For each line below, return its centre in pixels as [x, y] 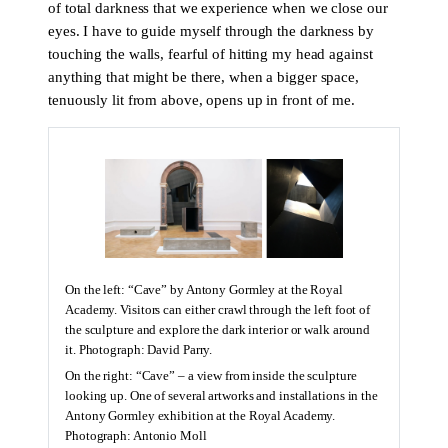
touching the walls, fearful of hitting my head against [210, 54]
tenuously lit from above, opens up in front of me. [201, 100]
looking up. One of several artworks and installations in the [221, 395]
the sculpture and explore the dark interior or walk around [218, 329]
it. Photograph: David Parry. [139, 349]
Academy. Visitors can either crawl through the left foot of [218, 309]
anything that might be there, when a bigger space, [203, 77]
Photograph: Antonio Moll [136, 435]
